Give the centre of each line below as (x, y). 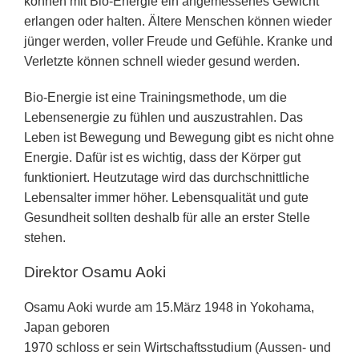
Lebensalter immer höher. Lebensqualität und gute (166, 198)
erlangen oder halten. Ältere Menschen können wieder (178, 21)
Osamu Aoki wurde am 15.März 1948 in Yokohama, (169, 307)
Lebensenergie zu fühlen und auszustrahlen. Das (163, 117)
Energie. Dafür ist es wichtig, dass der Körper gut (162, 157)
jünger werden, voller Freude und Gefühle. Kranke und (178, 41)
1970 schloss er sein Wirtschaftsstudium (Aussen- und (177, 347)
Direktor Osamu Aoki (95, 272)
